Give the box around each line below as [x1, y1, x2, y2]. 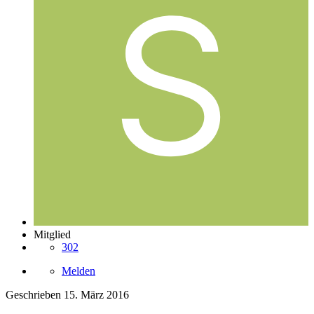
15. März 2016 [64, 288, 129, 301]
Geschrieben [6, 288, 64, 301]
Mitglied [34, 228, 71, 240]
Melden [62, 264, 95, 277]
